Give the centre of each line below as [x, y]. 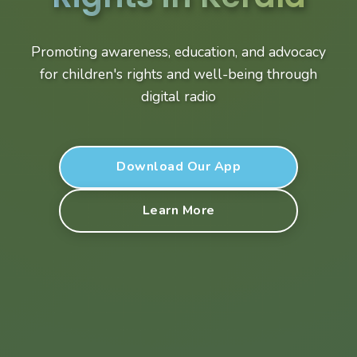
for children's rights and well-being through [178, 74]
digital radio [178, 96]
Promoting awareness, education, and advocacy [178, 51]
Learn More [178, 211]
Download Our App [178, 167]
